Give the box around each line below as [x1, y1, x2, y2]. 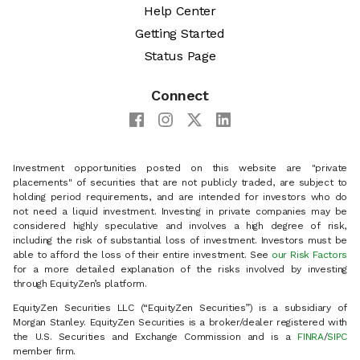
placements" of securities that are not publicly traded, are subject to [13, 177, 347, 189]
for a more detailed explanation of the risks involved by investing [13, 264, 347, 276]
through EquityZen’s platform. [13, 278, 147, 290]
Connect [151, 87, 209, 104]
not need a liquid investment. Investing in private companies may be [13, 206, 347, 218]
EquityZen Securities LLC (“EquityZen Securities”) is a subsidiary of [13, 302, 347, 314]
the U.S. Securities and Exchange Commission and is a [13, 331, 298, 343]
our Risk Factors [272, 249, 347, 261]
